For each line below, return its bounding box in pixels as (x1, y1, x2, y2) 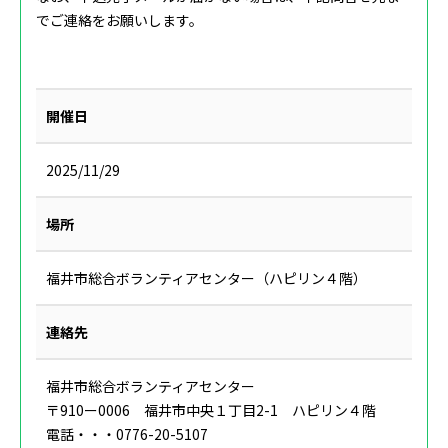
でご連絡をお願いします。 (36, 10, 203, 31)
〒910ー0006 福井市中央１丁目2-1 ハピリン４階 (46, 400, 376, 421)
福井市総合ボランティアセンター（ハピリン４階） (46, 268, 367, 289)
